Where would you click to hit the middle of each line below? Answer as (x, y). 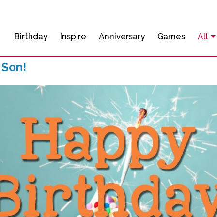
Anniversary (122, 36)
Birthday (31, 36)
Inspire (73, 36)
